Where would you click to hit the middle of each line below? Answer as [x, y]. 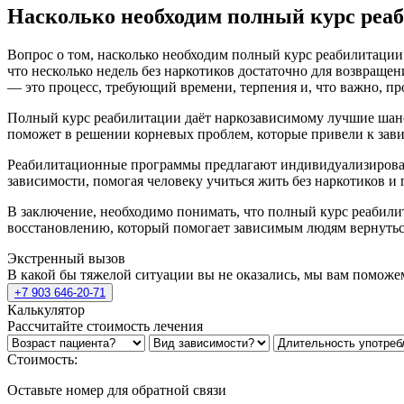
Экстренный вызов [66, 259]
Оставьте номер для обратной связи [117, 390]
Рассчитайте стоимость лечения [105, 326]
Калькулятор [46, 310]
